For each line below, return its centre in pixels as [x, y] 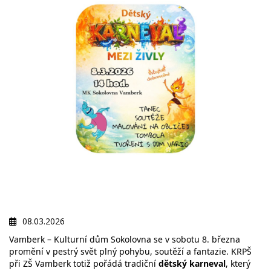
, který [238, 264]
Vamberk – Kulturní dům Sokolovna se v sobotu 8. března [125, 240]
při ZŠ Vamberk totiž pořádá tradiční [84, 264]
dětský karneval [192, 264]
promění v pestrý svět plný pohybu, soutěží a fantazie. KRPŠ [130, 252]
